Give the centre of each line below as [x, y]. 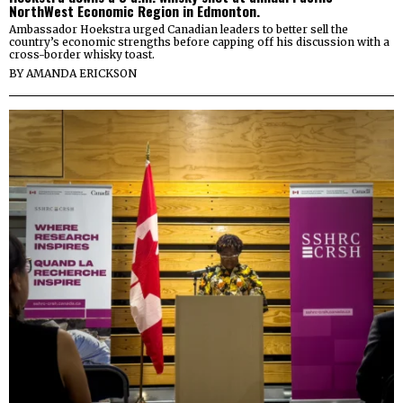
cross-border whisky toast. [82, 55]
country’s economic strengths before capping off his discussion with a [199, 42]
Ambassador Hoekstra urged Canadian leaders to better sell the [179, 30]
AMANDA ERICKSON [81, 74]
